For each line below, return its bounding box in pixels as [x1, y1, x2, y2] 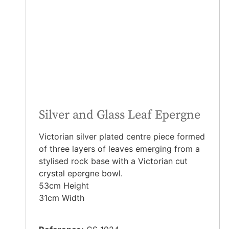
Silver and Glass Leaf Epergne [39, 107, 200, 123]
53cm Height [39, 180, 89, 191]
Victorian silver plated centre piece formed [39, 131, 205, 142]
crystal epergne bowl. [39, 168, 123, 178]
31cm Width [39, 192, 84, 203]
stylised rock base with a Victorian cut [39, 155, 188, 166]
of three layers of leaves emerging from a [39, 143, 200, 154]
